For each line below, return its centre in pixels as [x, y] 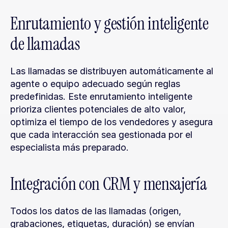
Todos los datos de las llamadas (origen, [96, 211]
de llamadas [45, 44]
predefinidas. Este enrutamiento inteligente [101, 96]
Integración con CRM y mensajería [109, 184]
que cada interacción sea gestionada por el [101, 135]
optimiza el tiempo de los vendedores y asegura [111, 122]
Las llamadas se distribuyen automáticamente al [112, 71]
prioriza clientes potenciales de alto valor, [98, 109]
